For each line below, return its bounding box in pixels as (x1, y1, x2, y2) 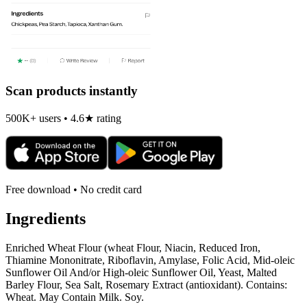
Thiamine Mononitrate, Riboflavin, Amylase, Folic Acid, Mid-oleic (5, 254, 295, 266)
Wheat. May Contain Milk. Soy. (5, 291, 144, 303)
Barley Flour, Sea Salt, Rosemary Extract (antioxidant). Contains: (5, 278, 287, 291)
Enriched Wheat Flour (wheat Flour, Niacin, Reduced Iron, (5, 241, 260, 254)
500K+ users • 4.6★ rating (5, 112, 121, 124)
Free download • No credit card (5, 183, 142, 195)
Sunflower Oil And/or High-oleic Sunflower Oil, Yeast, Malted (5, 266, 277, 278)
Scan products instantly (5, 84, 138, 99)
